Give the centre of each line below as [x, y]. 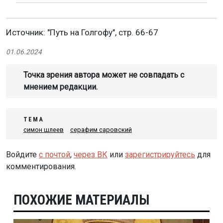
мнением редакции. [60, 87]
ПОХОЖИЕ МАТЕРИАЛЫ [81, 200]
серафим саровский [101, 130]
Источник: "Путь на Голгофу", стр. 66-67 [82, 33]
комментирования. [41, 167]
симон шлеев [44, 130]
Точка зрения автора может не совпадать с [104, 75]
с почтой [55, 155]
